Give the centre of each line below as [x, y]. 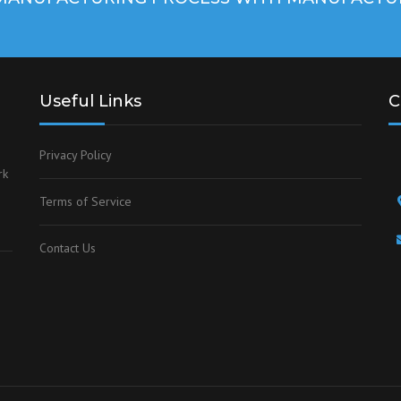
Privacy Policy [76, 155]
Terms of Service [85, 201]
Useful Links [90, 101]
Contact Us [68, 248]
